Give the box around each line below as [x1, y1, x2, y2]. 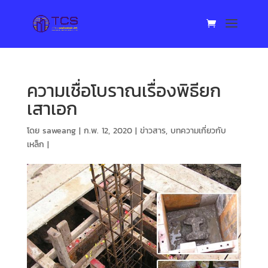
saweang [42, 124, 76, 137]
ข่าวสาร [139, 124, 166, 137]
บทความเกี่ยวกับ [170, 124, 226, 137]
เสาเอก [26, 95, 77, 122]
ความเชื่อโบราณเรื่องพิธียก [26, 77, 221, 104]
